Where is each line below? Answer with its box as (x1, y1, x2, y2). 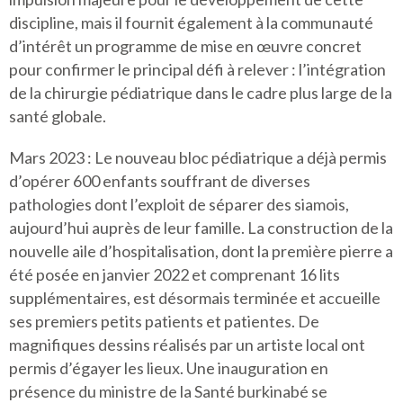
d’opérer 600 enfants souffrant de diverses (9, 171, 310, 191)
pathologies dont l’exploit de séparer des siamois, (9, 194, 349, 214)
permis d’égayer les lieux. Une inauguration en (9, 358, 328, 378)
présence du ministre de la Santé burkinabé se (9, 381, 327, 401)
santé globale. (9, 106, 106, 126)
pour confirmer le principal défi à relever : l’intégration (9, 59, 386, 79)
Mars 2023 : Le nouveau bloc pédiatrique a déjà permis (9, 148, 387, 167)
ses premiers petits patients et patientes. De (9, 311, 319, 331)
